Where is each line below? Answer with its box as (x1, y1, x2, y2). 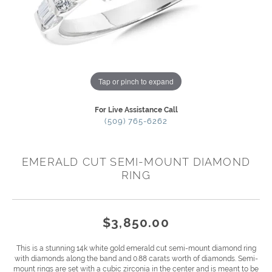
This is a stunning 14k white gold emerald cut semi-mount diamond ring (16, 244, 256, 253)
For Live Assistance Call (94, 106, 178, 115)
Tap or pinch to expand (98, 75, 174, 86)
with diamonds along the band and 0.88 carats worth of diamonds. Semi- (14, 254, 258, 263)
